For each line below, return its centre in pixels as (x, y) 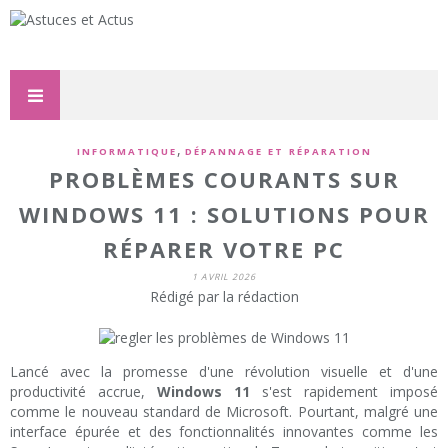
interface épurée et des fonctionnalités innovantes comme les (224, 432)
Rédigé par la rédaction (224, 296)
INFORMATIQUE (126, 151)
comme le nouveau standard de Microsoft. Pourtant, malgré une (224, 412)
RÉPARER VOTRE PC (224, 249)
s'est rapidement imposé (344, 392)
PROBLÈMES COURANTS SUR (224, 179)
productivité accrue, (83, 392)
